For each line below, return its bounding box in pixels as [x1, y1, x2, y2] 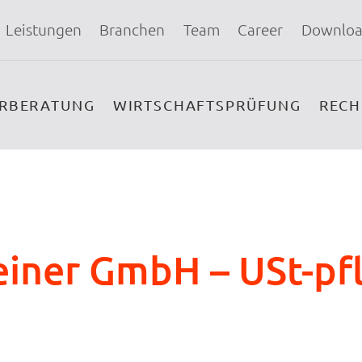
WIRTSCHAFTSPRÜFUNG [112, 96, 301, 113]
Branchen [99, 21, 166, 39]
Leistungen [5, 21, 82, 39]
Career [238, 21, 284, 39]
